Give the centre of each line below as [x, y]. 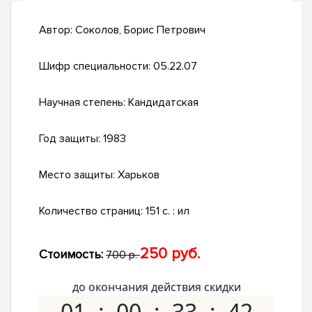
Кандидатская [163, 103]
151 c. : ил [167, 211]
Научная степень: [84, 103]
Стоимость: [71, 255]
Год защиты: [71, 139]
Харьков [139, 175]
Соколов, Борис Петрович [140, 30]
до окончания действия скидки [156, 287]
